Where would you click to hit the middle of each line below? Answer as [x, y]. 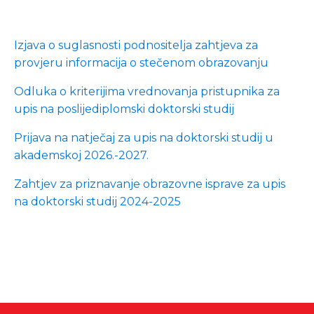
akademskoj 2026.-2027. [81, 155]
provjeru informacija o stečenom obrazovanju [141, 63]
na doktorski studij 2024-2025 [97, 202]
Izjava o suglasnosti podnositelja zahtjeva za [136, 45]
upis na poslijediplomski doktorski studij [124, 109]
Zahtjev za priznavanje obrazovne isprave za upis [150, 184]
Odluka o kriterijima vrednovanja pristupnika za [147, 91]
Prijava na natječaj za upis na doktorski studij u [144, 138]
